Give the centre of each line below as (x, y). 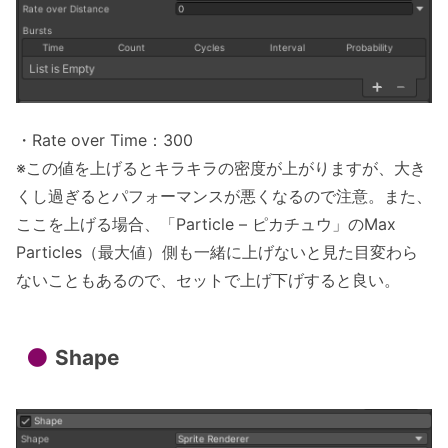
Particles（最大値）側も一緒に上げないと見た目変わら (217, 251)
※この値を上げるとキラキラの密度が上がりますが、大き (221, 167)
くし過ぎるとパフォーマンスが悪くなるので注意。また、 (224, 195)
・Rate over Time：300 (104, 139)
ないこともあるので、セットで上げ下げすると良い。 (208, 279)
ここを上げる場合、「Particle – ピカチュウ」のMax (206, 223)
